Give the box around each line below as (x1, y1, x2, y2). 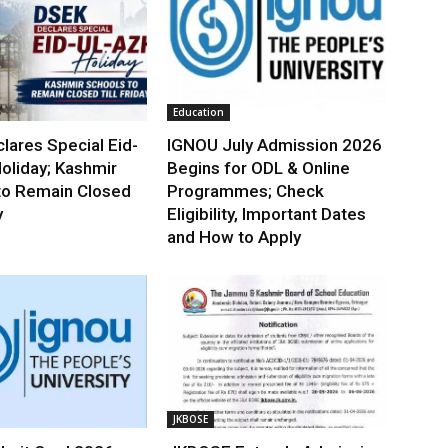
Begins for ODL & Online (167, 158, 351, 179)
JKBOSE (173, 412, 209, 427)
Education (173, 105, 225, 120)
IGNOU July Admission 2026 (167, 135, 383, 156)
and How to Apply (167, 227, 302, 248)
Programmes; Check (167, 181, 325, 202)
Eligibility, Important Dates (167, 204, 367, 225)
